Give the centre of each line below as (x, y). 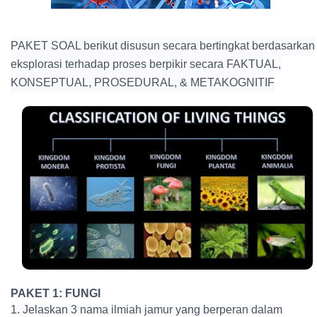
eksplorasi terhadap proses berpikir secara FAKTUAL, (146, 64)
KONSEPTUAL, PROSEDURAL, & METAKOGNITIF (143, 83)
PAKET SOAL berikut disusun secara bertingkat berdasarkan (163, 46)
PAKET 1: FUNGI (56, 294)
